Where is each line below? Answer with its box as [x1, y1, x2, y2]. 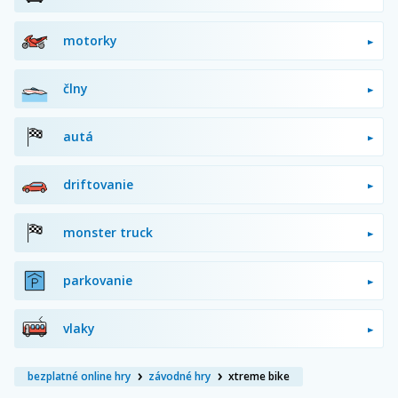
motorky [63, 31, 117, 49]
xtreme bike [228, 368, 290, 384]
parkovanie [63, 271, 132, 289]
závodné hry [148, 368, 211, 384]
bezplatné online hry [28, 368, 131, 384]
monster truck [63, 223, 153, 241]
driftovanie [63, 175, 133, 193]
